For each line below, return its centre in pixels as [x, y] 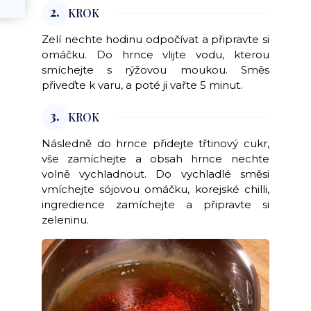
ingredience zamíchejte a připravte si [155, 204]
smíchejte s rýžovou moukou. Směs [155, 69]
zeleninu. [67, 219]
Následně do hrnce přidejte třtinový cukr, [155, 143]
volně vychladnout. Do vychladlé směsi [155, 174]
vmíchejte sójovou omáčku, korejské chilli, [155, 189]
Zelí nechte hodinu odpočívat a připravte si [155, 39]
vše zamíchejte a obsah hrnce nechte [155, 158]
